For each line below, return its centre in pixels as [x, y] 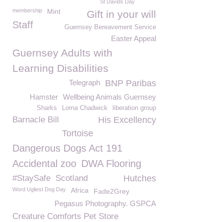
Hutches [140, 178]
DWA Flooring [111, 164]
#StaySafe [31, 178]
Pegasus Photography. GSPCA [105, 203]
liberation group [134, 108]
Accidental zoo [44, 164]
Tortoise [78, 133]
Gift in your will [121, 14]
